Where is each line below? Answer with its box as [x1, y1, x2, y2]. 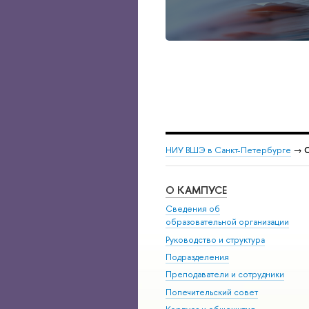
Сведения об [166, 203, 220, 215]
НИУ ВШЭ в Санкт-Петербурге [166, 144, 291, 157]
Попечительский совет [166, 286, 258, 298]
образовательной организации [166, 216, 289, 228]
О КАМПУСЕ [166, 182, 227, 197]
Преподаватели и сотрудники [166, 268, 284, 281]
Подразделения [166, 250, 229, 263]
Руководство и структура [166, 233, 265, 246]
